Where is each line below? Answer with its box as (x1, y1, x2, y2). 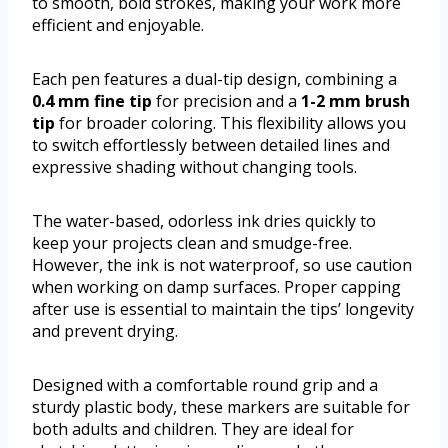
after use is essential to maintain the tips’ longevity (32, 298, 414, 321)
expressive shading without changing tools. (32, 156, 357, 179)
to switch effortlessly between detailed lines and (32, 134, 390, 157)
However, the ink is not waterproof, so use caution (32, 254, 412, 277)
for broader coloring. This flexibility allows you (55, 112, 406, 135)
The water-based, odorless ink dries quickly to (32, 210, 376, 233)
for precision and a (152, 90, 301, 113)
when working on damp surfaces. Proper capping (32, 276, 401, 299)
